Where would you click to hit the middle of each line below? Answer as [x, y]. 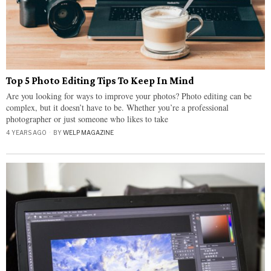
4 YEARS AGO [26, 132]
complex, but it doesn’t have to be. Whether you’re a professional [117, 107]
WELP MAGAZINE [88, 132]
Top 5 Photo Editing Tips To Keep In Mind [100, 81]
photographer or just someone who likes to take [87, 119]
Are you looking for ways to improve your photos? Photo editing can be [129, 96]
